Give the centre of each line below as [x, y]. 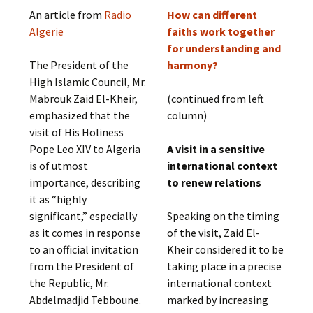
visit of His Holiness [77, 132]
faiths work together [220, 31]
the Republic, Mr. [70, 283]
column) [187, 115]
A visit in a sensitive [216, 149]
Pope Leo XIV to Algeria [85, 149]
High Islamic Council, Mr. [88, 82]
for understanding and [224, 48]
